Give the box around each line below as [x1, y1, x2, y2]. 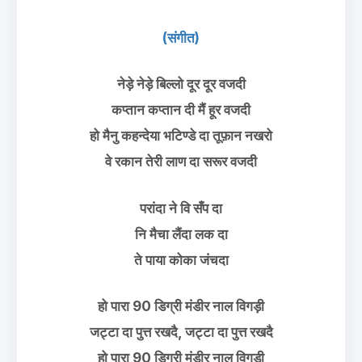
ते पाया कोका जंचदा [133, 251, 229, 268]
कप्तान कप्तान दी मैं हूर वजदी [112, 102, 250, 118]
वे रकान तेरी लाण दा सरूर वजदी [105, 154, 257, 170]
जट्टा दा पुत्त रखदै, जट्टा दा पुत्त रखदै [89, 324, 273, 340]
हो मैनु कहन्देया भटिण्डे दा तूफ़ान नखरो [90, 128, 272, 144]
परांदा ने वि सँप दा [140, 200, 222, 217]
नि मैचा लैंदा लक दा [134, 225, 228, 242]
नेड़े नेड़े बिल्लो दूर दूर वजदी [116, 76, 246, 92]
